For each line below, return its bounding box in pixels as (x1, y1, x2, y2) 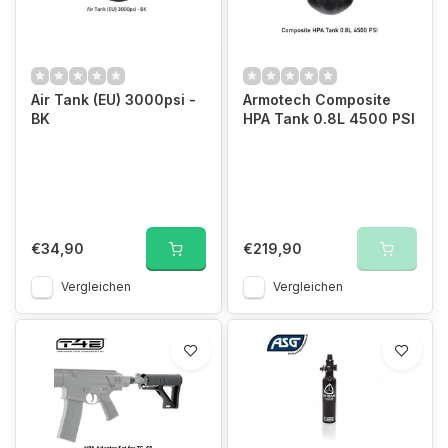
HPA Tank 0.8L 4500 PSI (242, 109, 415, 127)
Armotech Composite (242, 90, 391, 108)
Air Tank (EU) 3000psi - (31, 90, 196, 108)
